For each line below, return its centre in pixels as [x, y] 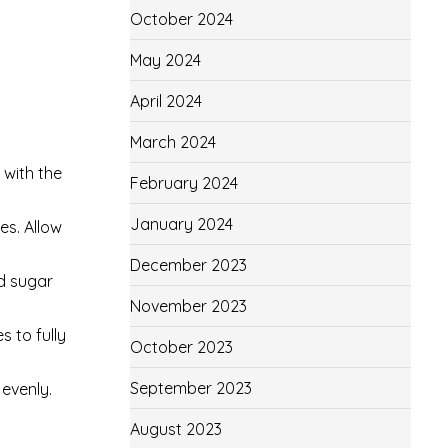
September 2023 [190, 388]
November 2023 [188, 306]
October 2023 [181, 347]
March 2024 [172, 142]
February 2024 [183, 183]
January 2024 [181, 224]
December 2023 [188, 265]
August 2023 [175, 429]
